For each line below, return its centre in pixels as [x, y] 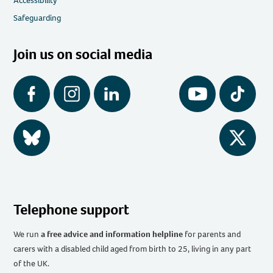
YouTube [194, 97]
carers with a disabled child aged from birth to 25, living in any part [133, 249]
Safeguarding [37, 18]
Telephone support [72, 210]
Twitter [232, 141]
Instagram [72, 97]
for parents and [212, 235]
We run [27, 235]
